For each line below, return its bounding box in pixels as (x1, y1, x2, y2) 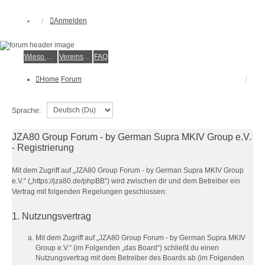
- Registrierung (12, 143, 74, 153)
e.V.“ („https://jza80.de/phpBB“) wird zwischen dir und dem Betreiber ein (12, 177, 240, 185)
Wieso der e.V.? (46, 53, 53, 61)
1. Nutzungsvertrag (12, 211, 91, 221)
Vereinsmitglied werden (83, 53, 91, 61)
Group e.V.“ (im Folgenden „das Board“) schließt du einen (35, 244, 219, 252)
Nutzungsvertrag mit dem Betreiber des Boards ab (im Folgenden (35, 254, 244, 262)
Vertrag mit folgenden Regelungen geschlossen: (12, 188, 167, 196)
